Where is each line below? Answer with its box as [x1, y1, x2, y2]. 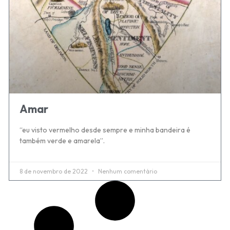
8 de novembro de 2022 [20, 167, 89, 175]
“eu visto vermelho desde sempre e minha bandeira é [20, 125, 190, 135]
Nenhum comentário [97, 167, 157, 175]
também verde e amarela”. [20, 136, 105, 145]
